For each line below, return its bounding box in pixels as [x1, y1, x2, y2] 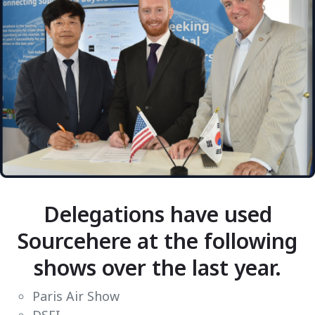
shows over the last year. [34, 253, 281, 282]
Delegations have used [43, 200, 272, 229]
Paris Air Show [32, 288, 120, 304]
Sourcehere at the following [18, 226, 297, 255]
